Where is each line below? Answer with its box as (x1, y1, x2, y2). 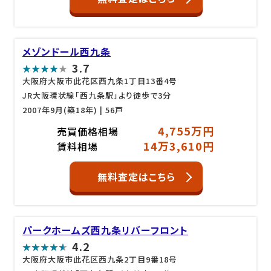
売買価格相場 (56, 123, 119, 139)
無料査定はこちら (97, 169, 175, 184)
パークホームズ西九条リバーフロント (22, 222, 189, 237)
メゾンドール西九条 (22, 44, 111, 59)
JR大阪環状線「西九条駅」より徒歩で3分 (22, 90, 172, 101)
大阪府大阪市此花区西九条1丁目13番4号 (22, 75, 178, 87)
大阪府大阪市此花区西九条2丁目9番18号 (22, 253, 178, 265)
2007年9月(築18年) (22, 104, 98, 116)
